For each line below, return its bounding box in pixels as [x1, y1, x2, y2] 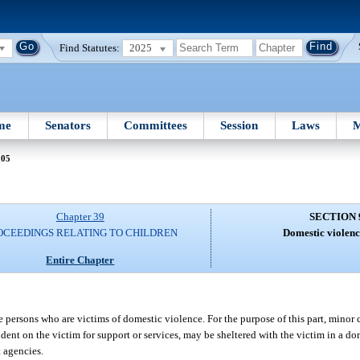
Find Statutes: [59, 41, 121, 54]
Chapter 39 [55, 211, 104, 223]
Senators [44, 118, 91, 132]
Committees [124, 118, 188, 132]
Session [220, 118, 259, 132]
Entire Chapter [46, 253, 115, 266]
